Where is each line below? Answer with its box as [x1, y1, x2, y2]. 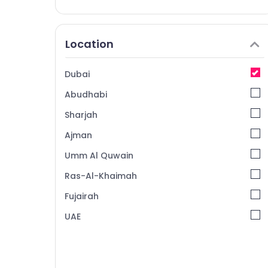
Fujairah [65, 190, 99, 202]
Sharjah [65, 109, 98, 121]
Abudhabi [65, 89, 107, 100]
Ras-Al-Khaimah [65, 170, 137, 182]
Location [65, 36, 114, 51]
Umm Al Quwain [65, 150, 133, 162]
